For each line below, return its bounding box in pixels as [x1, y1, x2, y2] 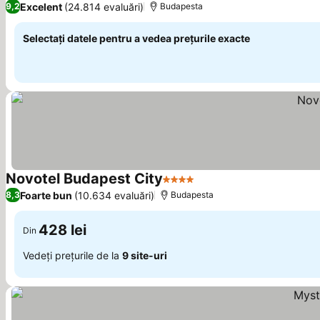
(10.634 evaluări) [74, 189, 154, 201]
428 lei [39, 221, 86, 239]
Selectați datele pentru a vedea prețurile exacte [23, 32, 250, 44]
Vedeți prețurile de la [23, 249, 122, 261]
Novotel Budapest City [6, 170, 163, 187]
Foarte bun [20, 189, 72, 201]
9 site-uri [122, 249, 167, 261]
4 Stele [162, 179, 200, 194]
